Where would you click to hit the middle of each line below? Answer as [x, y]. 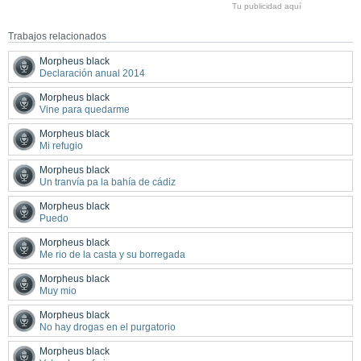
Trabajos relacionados [57, 36]
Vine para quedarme [85, 109]
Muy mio [58, 290]
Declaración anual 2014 [92, 73]
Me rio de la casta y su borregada [112, 254]
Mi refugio [61, 145]
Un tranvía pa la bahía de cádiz [108, 182]
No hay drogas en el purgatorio [108, 327]
